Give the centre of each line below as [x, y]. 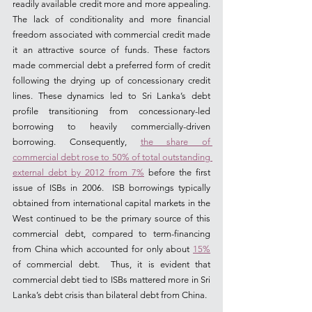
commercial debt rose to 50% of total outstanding [111, 157]
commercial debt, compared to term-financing [111, 234]
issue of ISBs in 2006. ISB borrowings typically [111, 188]
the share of [175, 142]
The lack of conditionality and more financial [111, 19]
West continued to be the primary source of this [111, 218]
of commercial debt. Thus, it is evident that [111, 264]
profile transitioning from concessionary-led [111, 111]
